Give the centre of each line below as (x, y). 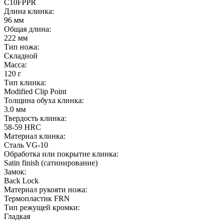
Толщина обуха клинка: (44, 101)
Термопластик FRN (37, 199)
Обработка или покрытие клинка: (61, 154)
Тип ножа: (22, 47)
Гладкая (17, 217)
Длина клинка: (29, 11)
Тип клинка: (25, 83)
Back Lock (21, 181)
